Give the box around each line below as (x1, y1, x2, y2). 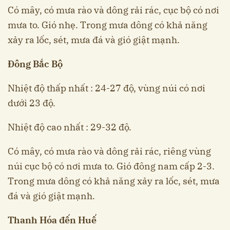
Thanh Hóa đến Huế (8, 214, 97, 226)
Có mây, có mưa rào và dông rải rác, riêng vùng (8, 145, 211, 158)
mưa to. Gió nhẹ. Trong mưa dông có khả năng (8, 19, 207, 31)
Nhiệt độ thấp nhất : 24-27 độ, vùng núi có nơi (8, 82, 205, 94)
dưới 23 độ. (8, 97, 55, 109)
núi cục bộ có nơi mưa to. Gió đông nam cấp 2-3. (8, 160, 215, 172)
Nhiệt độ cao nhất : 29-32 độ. (8, 121, 131, 133)
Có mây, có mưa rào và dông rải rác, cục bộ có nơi (8, 4, 219, 16)
